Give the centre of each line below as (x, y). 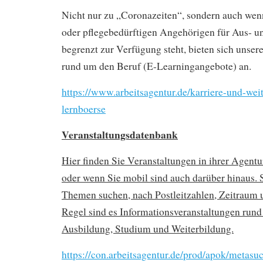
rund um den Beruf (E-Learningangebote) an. (156, 66)
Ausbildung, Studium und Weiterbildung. (148, 228)
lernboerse (84, 109)
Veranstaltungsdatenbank (120, 134)
